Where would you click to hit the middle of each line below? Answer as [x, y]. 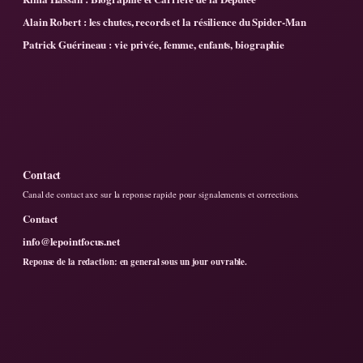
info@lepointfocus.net [71, 241]
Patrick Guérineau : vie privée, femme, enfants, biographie [154, 45]
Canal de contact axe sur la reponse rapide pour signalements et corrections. [161, 194]
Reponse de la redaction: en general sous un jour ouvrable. [135, 262]
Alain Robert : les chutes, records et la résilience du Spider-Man [164, 22]
